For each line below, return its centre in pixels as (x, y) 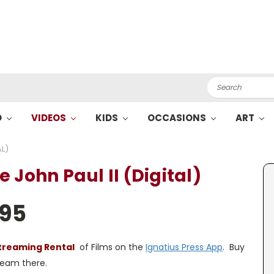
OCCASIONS (177, 118)
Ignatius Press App (184, 247)
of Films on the (110, 247)
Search (222, 83)
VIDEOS (50, 118)
